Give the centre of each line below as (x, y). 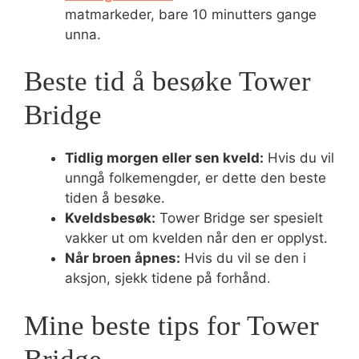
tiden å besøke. (115, 198)
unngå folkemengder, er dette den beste (196, 178)
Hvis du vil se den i (243, 258)
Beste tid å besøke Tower (167, 81)
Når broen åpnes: (123, 258)
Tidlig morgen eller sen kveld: (164, 158)
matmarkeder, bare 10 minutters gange (191, 14)
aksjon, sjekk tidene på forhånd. (168, 278)
